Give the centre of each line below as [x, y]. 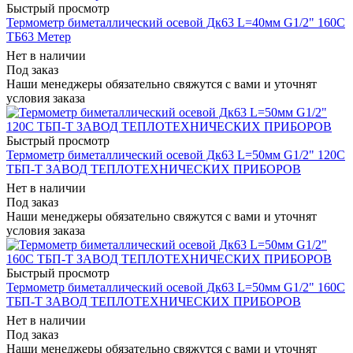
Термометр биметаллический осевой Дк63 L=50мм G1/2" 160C [176, 287]
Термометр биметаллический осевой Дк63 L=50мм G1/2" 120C [176, 154]
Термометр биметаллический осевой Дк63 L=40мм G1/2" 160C [176, 22]
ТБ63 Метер [39, 36]
